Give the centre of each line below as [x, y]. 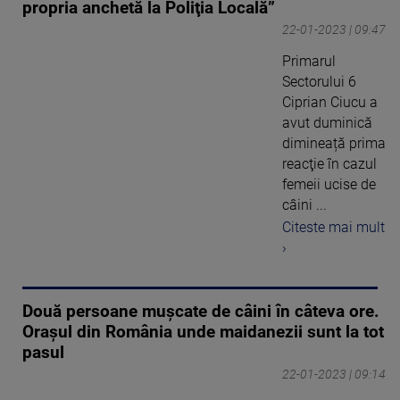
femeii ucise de [329, 185]
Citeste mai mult [333, 227]
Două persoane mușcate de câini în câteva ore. [201, 311]
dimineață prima [334, 144]
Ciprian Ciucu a [330, 103]
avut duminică [327, 123]
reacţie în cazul [329, 164]
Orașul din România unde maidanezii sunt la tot [203, 332]
